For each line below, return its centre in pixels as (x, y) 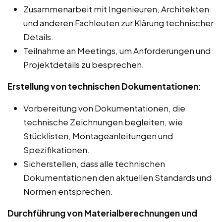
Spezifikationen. (56, 150)
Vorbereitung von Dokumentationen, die (104, 108)
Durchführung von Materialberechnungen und (102, 213)
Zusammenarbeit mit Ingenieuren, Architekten (116, 9)
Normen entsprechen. (68, 192)
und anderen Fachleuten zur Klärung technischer (118, 23)
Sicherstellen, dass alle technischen (94, 164)
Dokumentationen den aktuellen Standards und (117, 178)
